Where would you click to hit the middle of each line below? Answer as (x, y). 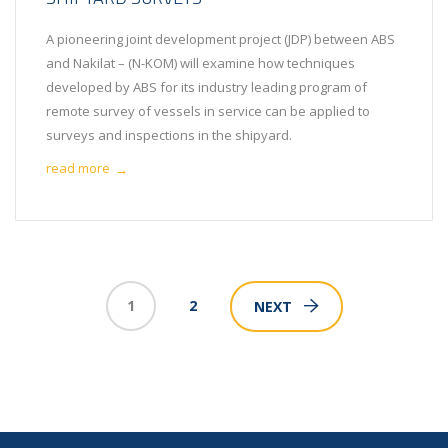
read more (78, 168)
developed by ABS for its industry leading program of (206, 86)
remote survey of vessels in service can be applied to (208, 110)
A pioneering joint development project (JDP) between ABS (220, 38)
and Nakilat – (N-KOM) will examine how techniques (200, 62)
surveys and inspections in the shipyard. (169, 134)
